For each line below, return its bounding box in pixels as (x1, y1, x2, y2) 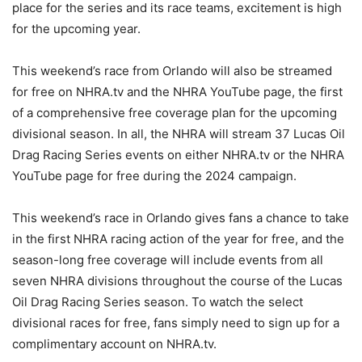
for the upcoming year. (12, 20, 141, 36)
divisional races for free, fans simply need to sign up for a (12, 314, 339, 330)
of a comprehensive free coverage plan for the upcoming (12, 104, 337, 120)
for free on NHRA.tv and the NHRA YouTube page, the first (12, 83, 343, 99)
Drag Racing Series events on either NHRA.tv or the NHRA (12, 146, 344, 162)
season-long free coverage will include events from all (12, 251, 323, 267)
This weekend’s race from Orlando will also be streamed (12, 62, 332, 78)
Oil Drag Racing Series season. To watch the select (12, 293, 303, 309)
